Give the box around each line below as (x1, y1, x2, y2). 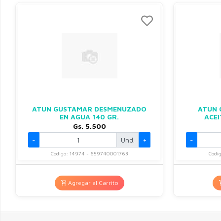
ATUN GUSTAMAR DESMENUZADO (32, 105, 147, 113)
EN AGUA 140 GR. (60, 112, 119, 121)
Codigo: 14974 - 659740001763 (50, 150, 128, 156)
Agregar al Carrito (68, 179, 118, 186)
